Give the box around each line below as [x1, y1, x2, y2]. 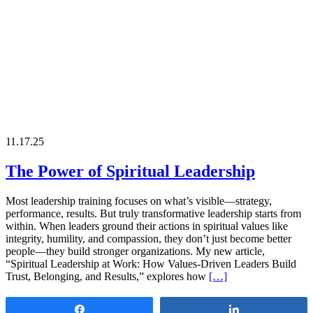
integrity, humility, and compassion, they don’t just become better [6, 232, 291, 245]
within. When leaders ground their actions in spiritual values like [6, 219, 288, 232]
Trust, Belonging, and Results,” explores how [6, 270, 209, 282]
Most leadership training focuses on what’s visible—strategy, [6, 194, 272, 207]
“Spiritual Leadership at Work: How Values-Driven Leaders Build [6, 257, 296, 270]
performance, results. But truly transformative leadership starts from [6, 207, 301, 219]
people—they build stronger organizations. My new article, [6, 245, 265, 257]
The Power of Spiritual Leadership [6, 162, 255, 181]
